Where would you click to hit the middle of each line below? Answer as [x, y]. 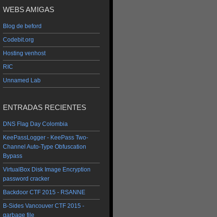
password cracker [26, 178]
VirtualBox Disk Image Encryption [47, 169]
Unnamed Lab [22, 80]
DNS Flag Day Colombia [35, 124]
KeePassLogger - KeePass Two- [46, 137]
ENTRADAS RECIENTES [45, 108]
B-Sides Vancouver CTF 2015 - [44, 206]
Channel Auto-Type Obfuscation [45, 147]
